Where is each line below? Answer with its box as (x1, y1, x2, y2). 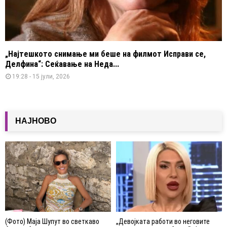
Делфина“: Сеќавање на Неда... (5, 59, 119, 69)
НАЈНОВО (15, 116, 56, 126)
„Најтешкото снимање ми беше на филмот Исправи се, (5, 49, 206, 59)
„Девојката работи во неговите (116, 217, 210, 226)
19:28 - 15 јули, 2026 (12, 72, 70, 80)
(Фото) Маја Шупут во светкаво (5, 217, 99, 226)
